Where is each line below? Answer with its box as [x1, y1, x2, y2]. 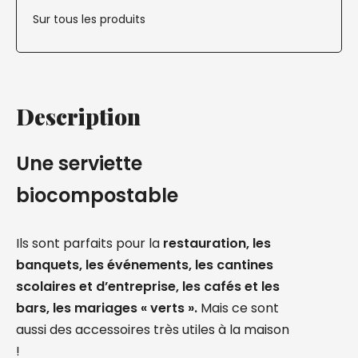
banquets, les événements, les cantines [16, 256, 273, 274]
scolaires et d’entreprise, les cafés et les [16, 277, 280, 296]
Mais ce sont [197, 299, 279, 317]
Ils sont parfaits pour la [16, 234, 160, 253]
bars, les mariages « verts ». [16, 299, 197, 317]
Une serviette [16, 150, 142, 177]
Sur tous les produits [33, 11, 145, 27]
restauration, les [160, 234, 271, 253]
